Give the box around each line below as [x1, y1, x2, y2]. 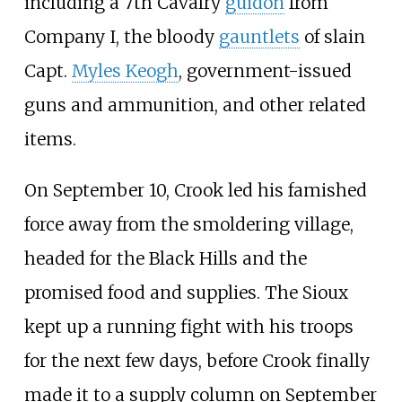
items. [23, 128, 76, 151]
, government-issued [178, 60, 352, 83]
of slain [299, 26, 365, 48]
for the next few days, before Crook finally [23, 350, 370, 372]
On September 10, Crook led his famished [23, 179, 367, 202]
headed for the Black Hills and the [23, 248, 307, 270]
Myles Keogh [71, 60, 179, 83]
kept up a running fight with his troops [23, 316, 354, 338]
